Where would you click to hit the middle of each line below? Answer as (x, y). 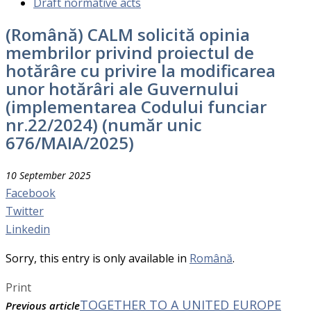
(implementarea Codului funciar (136, 106)
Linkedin (28, 229)
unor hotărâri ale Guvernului (122, 88)
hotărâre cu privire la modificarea (141, 70)
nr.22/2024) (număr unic (104, 124)
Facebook (31, 193)
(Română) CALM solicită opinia (128, 34)
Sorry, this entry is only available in (98, 258)
